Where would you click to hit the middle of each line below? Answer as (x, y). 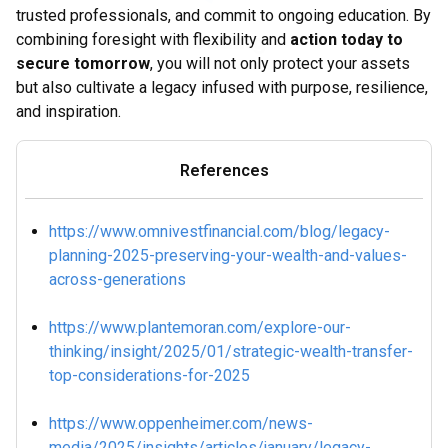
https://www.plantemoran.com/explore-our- (200, 327)
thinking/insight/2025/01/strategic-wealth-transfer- (231, 351)
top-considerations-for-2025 (149, 375)
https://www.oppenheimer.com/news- (181, 423)
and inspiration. (68, 111)
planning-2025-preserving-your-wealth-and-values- (228, 255)
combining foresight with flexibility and (153, 39)
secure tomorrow (83, 63)
